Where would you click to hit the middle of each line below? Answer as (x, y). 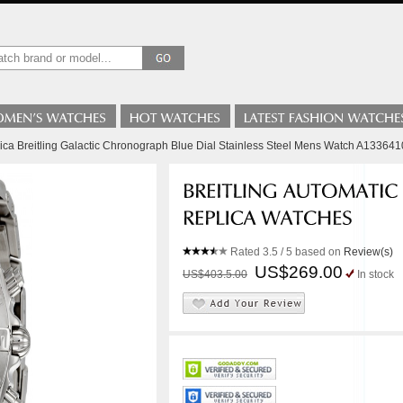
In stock (376, 274)
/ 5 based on (311, 252)
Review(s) (368, 252)
